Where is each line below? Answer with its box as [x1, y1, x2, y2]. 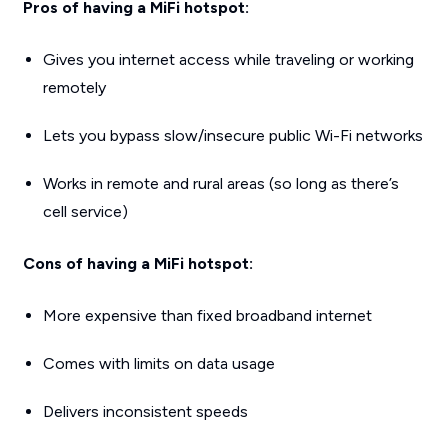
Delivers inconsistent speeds [42, 402, 248, 421]
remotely [42, 78, 106, 97]
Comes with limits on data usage [42, 354, 275, 373]
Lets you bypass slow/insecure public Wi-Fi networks [42, 126, 423, 145]
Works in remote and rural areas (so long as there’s [42, 174, 399, 193]
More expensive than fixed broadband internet [42, 306, 372, 325]
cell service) [42, 202, 128, 221]
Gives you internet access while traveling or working [42, 50, 414, 69]
